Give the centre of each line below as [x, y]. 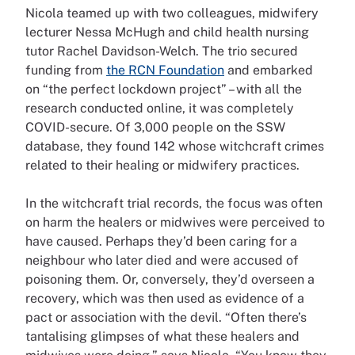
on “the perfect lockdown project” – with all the [164, 89]
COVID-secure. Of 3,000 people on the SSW [155, 127]
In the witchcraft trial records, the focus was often [174, 203]
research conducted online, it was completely [160, 108]
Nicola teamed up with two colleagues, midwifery [172, 13]
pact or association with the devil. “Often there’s [166, 317]
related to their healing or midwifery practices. [164, 165]
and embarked [269, 70]
